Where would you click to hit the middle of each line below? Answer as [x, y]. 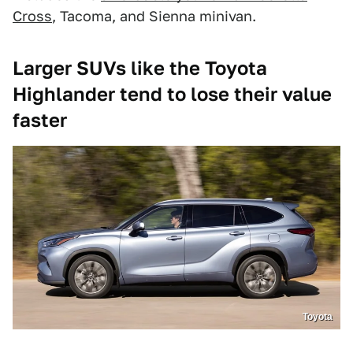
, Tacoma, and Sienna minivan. [154, 16]
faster [40, 120]
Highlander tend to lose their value [172, 94]
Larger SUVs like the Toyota [140, 68]
